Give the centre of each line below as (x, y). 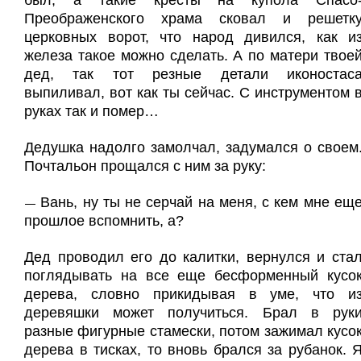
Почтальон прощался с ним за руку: (145, 166)
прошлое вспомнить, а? (104, 221)
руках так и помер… (91, 111)
